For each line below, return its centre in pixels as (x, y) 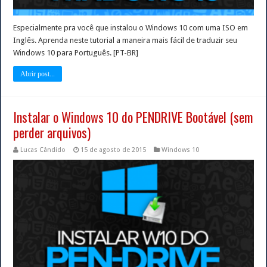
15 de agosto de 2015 (114, 150)
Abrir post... (38, 74)
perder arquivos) (52, 132)
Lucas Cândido (43, 150)
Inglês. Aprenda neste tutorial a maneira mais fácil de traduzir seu (125, 40)
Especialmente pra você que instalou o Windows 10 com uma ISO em (131, 27)
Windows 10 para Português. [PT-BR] (76, 52)
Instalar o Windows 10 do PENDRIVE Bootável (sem (133, 117)
